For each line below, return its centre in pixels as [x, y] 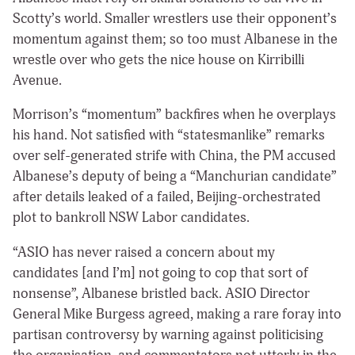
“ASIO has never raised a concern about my [144, 253]
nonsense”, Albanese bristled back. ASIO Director [161, 294]
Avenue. [39, 80]
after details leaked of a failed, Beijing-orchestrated [167, 197]
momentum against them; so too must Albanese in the [175, 39]
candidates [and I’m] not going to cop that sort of [160, 273]
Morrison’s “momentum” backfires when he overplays [174, 115]
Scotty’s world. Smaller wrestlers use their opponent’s [175, 18]
